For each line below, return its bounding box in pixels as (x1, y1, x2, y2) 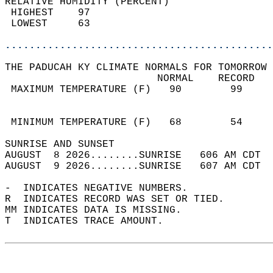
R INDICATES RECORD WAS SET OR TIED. (5, 194, 236, 205)
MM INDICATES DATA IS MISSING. (5, 205, 194, 216)
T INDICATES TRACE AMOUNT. (5, 216, 175, 227)
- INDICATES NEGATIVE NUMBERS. (5, 183, 200, 194)
